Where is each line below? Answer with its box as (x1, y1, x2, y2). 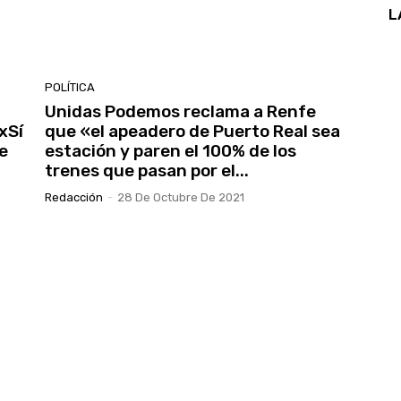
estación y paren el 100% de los (45, 141, 296, 162)
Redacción (45, 191, 103, 205)
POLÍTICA (45, 81, 95, 95)
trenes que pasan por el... (45, 160, 249, 182)
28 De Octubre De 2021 (117, 191, 244, 205)
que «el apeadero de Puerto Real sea (45, 121, 340, 142)
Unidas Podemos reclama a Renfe (45, 101, 316, 123)
